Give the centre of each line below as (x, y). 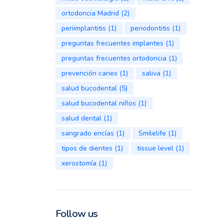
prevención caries (89, 73)
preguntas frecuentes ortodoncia (114, 58)
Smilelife (152, 133)
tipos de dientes (87, 148)
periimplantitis (83, 28)
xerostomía (79, 163)
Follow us (76, 214)
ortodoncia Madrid (90, 13)
